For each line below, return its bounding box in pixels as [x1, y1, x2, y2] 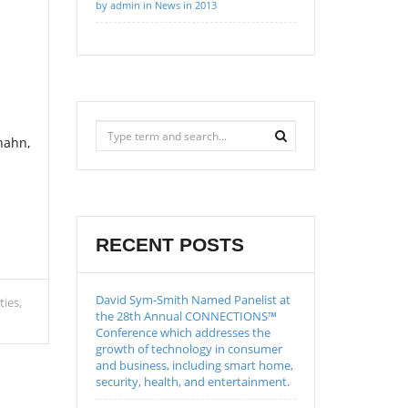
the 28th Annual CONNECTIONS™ [95, 308, 277, 324]
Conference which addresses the [95, 324, 270, 341]
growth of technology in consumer [95, 341, 282, 357]
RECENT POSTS [95, 234, 244, 255]
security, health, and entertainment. [95, 373, 290, 390]
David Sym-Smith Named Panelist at [95, 291, 291, 308]
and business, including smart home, [95, 357, 293, 373]
